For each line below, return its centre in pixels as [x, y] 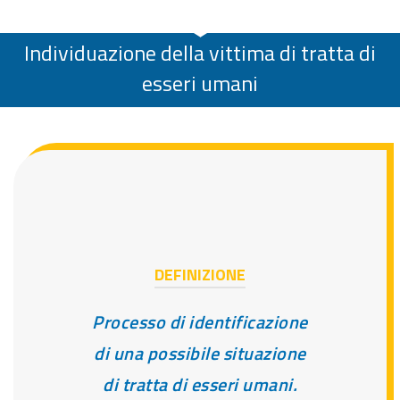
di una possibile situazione [200, 354]
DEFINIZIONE [200, 275]
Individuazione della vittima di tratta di [200, 53]
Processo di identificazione [200, 322]
